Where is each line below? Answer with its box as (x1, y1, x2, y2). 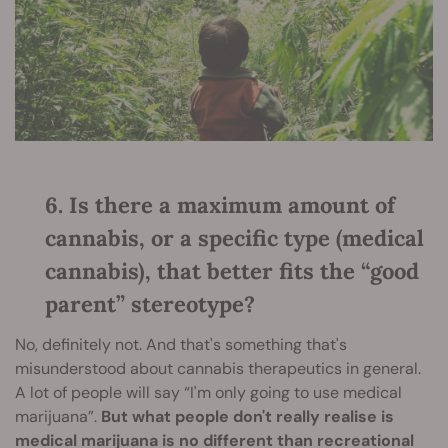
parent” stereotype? (45, 290, 255, 319)
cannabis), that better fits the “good (45, 257, 419, 286)
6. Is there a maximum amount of (45, 191, 395, 220)
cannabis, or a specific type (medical (45, 224, 424, 253)
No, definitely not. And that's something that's (15, 334, 347, 356)
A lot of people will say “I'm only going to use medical (15, 382, 402, 404)
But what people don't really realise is (101, 406, 394, 428)
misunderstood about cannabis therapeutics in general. (15, 358, 421, 380)
